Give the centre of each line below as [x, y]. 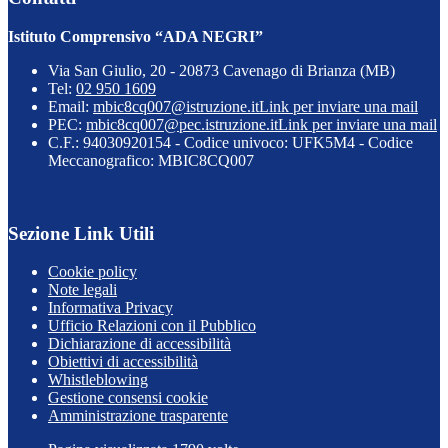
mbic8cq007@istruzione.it [176, 106]
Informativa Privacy [110, 308]
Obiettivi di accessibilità [123, 362]
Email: [70, 106]
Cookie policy [92, 272]
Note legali [82, 290]
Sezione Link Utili [81, 233]
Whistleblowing [98, 380]
